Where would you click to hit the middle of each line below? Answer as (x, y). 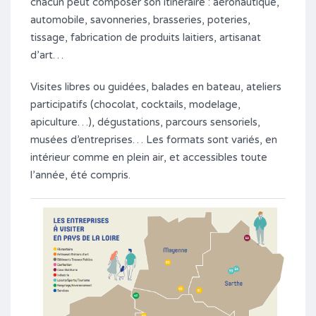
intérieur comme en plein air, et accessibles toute (149, 158)
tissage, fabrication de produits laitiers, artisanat (146, 38)
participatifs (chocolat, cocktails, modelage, (135, 105)
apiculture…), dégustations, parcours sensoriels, (145, 122)
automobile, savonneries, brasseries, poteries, (140, 20)
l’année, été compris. (80, 175)
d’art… (47, 55)
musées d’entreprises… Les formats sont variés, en (154, 140)
